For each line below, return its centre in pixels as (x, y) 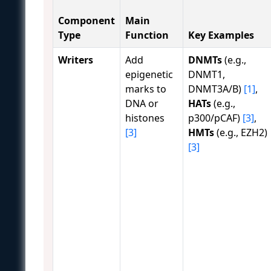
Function (147, 35)
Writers (76, 60)
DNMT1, (207, 74)
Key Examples (221, 35)
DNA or (142, 103)
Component (87, 20)
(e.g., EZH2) (241, 132)
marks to (146, 89)
